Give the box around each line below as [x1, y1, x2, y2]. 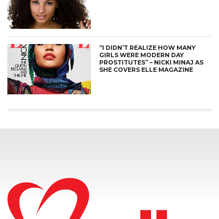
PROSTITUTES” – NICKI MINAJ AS [99, 59, 204, 66]
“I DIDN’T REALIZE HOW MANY [99, 44, 196, 52]
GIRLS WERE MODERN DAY [99, 51, 184, 59]
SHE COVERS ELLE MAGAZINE [99, 66, 194, 74]
